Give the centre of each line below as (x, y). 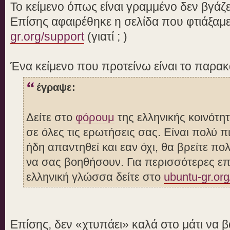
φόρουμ (95, 118)
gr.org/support (47, 36)
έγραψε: (56, 88)
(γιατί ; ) (106, 36)
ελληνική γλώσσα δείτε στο (95, 177)
